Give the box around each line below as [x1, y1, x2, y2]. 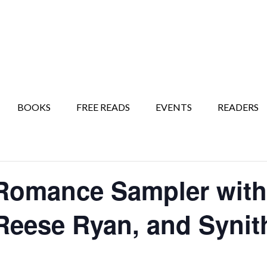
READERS [218, 101, 259, 113]
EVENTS [156, 101, 192, 113]
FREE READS [76, 101, 130, 113]
